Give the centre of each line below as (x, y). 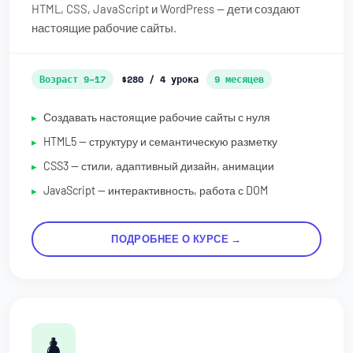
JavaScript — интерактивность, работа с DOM (156, 190)
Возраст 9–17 (72, 79)
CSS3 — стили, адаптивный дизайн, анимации (159, 165)
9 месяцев (239, 79)
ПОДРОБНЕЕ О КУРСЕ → (176, 238)
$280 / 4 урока (160, 79)
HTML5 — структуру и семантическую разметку (160, 141)
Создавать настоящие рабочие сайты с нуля (157, 117)
